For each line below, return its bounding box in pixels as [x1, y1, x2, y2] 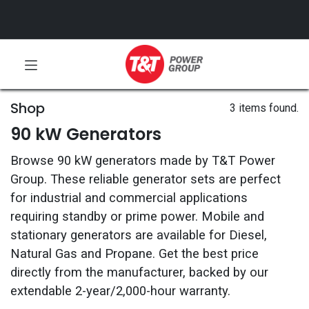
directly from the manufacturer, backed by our [10, 265, 268, 280]
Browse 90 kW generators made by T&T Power [10, 153, 275, 168]
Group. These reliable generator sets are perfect [10, 172, 281, 187]
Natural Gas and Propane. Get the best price [10, 246, 259, 261]
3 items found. [230, 101, 299, 114]
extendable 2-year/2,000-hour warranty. [10, 283, 230, 299]
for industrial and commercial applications [10, 190, 248, 206]
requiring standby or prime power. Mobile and [10, 209, 264, 224]
